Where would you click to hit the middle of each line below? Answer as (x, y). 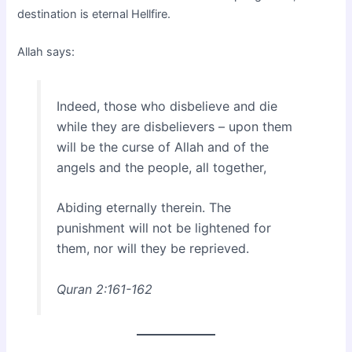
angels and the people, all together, (161, 167)
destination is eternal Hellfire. (94, 15)
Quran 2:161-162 (104, 290)
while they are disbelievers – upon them (174, 126)
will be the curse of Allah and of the (162, 147)
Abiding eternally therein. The (143, 208)
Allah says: (46, 51)
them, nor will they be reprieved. (152, 249)
